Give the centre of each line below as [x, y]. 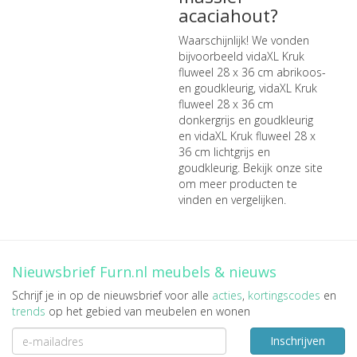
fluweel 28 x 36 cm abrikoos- [252, 72]
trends [29, 311]
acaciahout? [228, 15]
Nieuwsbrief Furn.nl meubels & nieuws [144, 272]
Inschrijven [297, 341]
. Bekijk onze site [280, 168]
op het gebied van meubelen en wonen [148, 311]
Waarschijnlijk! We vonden [243, 40]
